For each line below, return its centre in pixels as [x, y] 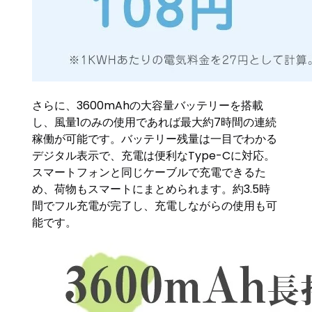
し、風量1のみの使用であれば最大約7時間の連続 [155, 122]
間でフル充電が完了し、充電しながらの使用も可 [155, 205]
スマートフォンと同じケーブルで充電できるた [149, 172]
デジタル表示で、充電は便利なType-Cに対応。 [154, 155]
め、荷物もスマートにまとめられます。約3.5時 [151, 189]
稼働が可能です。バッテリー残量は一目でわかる [155, 139]
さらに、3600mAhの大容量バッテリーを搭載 [148, 105]
